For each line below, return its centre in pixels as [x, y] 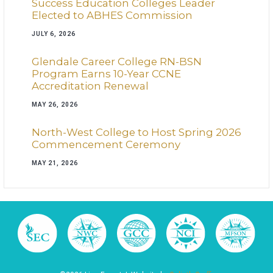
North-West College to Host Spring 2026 [136, 133]
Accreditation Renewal [90, 86]
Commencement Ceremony [106, 145]
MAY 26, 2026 [55, 105]
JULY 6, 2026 [54, 34]
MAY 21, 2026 [55, 163]
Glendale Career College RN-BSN [117, 62]
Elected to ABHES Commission [112, 16]
